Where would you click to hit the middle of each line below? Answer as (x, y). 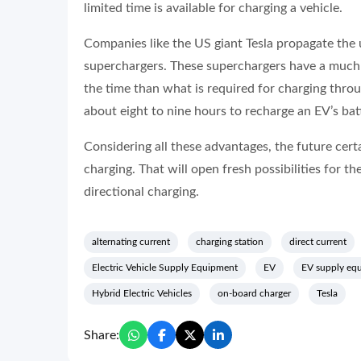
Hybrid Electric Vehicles (142, 293)
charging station (230, 242)
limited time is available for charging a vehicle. (213, 8)
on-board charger (254, 293)
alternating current (131, 242)
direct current (318, 242)
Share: (102, 335)
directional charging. (141, 192)
